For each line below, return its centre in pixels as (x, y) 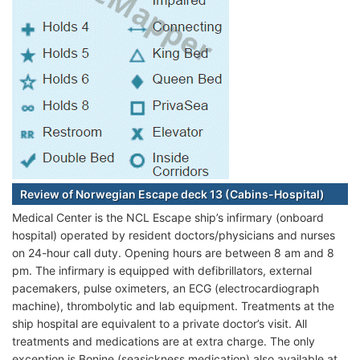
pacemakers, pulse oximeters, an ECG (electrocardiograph (166, 288)
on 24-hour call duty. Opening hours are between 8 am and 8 (173, 253)
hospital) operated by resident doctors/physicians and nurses (174, 235)
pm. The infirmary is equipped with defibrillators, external (162, 271)
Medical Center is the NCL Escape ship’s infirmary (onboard (168, 218)
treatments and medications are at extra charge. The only (164, 342)
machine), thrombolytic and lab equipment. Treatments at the (173, 306)
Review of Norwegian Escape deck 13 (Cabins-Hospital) (172, 194)
